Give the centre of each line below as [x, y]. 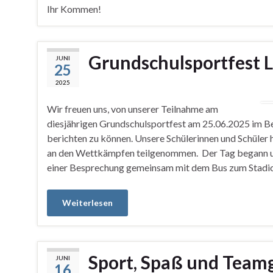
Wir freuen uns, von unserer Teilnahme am [132, 109]
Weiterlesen [87, 203]
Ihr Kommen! [74, 9]
